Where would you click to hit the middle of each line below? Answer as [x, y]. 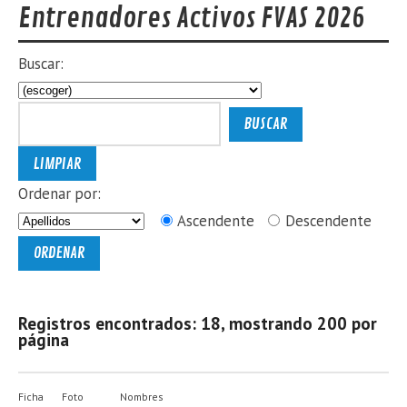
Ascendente [215, 220]
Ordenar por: [60, 193]
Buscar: [41, 63]
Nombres [142, 397]
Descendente [327, 220]
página [44, 340]
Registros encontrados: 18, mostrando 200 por [198, 324]
